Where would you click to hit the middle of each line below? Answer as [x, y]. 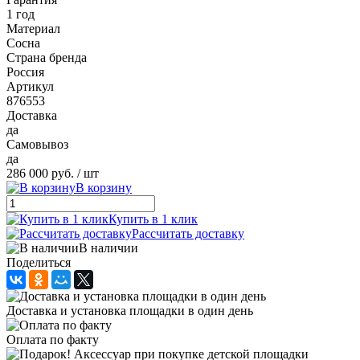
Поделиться [39, 262]
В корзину [104, 187]
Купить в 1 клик [153, 219]
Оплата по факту [53, 339]
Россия [25, 72]
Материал [33, 28]
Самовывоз [37, 144]
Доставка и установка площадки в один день [130, 310]
